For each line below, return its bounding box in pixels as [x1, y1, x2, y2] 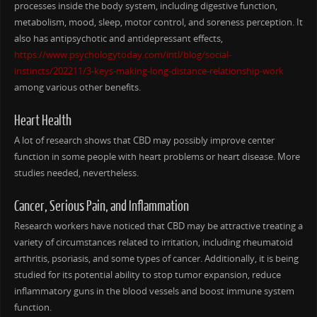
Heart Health [13, 112, 71, 129]
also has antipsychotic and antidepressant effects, [13, 32, 223, 45]
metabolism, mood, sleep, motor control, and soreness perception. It [13, 16, 303, 28]
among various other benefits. [13, 81, 141, 93]
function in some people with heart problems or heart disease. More [13, 150, 300, 163]
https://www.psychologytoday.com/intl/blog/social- [13, 48, 231, 61]
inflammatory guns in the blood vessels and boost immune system [13, 284, 294, 297]
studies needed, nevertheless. [13, 166, 139, 179]
